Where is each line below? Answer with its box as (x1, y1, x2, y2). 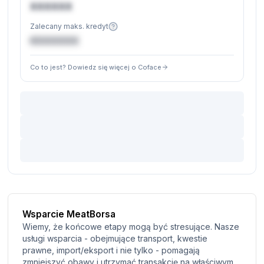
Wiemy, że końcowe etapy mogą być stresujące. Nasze (22, 221, 240, 232)
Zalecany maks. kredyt (30, 22, 109, 31)
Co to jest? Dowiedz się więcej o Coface (30, 62, 162, 71)
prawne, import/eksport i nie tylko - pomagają (22, 245, 200, 255)
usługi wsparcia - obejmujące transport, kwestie (22, 233, 208, 243)
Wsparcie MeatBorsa (22, 208, 116, 220)
